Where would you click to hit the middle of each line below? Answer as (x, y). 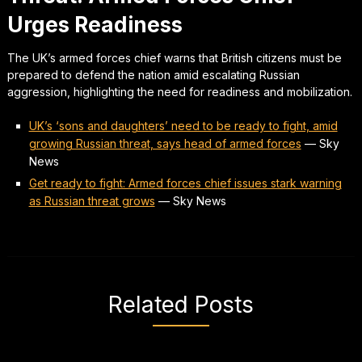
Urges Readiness (95, 24)
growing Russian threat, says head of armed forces (165, 143)
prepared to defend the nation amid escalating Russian (153, 74)
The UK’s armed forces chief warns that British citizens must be (174, 57)
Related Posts (181, 304)
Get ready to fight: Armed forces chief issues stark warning (185, 183)
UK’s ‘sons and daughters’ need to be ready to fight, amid (183, 125)
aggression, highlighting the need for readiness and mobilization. (179, 91)
